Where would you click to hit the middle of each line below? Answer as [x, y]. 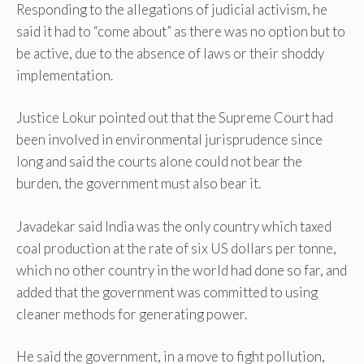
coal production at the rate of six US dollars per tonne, [176, 248]
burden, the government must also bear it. [139, 184]
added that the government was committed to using [167, 292]
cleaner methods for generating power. [132, 314]
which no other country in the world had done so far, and [182, 270]
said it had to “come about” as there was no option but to [181, 31]
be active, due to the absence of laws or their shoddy [170, 53]
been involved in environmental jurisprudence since [169, 140]
